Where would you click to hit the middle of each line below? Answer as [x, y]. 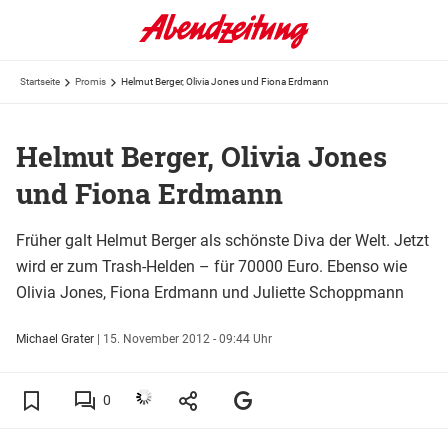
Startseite [40, 81]
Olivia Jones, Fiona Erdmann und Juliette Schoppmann [214, 292]
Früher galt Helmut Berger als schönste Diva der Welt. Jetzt [222, 240]
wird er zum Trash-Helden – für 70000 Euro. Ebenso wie [211, 266]
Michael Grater [55, 338]
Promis [90, 81]
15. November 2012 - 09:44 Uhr [187, 338]
